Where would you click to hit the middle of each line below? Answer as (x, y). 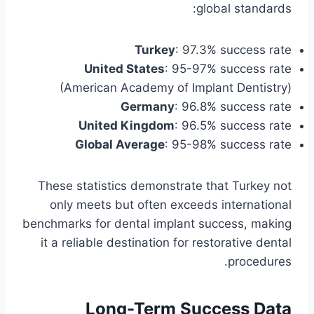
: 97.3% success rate (233, 50)
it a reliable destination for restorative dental (166, 243)
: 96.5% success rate (233, 126)
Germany (148, 107)
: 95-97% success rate (228, 69)
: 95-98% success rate (228, 145)
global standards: (244, 9)
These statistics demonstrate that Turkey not (165, 186)
